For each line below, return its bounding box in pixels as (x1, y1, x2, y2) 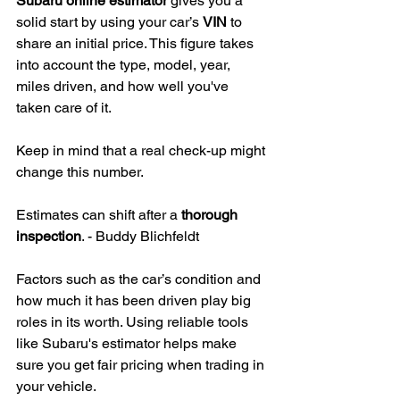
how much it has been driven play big (16, 292, 254, 310)
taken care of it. (16, 99, 112, 117)
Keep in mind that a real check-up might (16, 142, 269, 160)
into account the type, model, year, (16, 56, 234, 74)
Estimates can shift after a (16, 206, 181, 224)
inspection (16, 228, 81, 246)
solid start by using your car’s (16, 13, 203, 31)
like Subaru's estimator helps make (16, 335, 240, 353)
